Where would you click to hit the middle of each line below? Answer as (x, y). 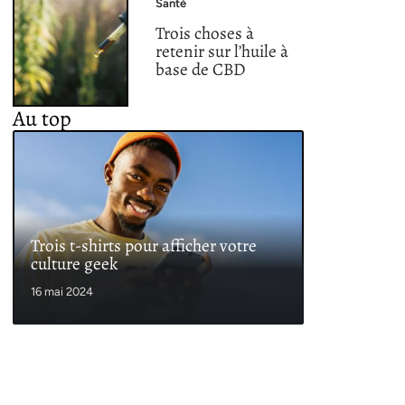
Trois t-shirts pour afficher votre (144, 245)
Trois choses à (205, 33)
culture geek (75, 263)
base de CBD (201, 70)
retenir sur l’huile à (222, 52)
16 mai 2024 (62, 291)
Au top (42, 119)
